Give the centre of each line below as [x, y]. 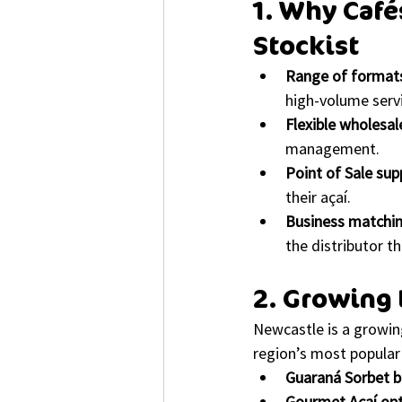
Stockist [306, 46]
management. [332, 148]
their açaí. [318, 197]
